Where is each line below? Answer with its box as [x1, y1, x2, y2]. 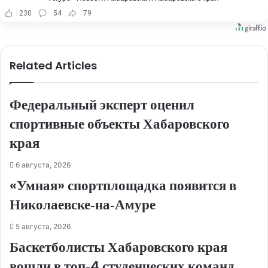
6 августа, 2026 [16, 160, 71, 170]
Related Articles [10, 58, 97, 74]
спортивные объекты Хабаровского [10, 114, 230, 134]
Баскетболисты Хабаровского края [10, 237, 227, 257]
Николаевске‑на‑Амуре [10, 195, 156, 215]
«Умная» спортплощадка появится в [10, 176, 236, 196]
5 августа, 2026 [16, 222, 71, 232]
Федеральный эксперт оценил [10, 95, 194, 115]
